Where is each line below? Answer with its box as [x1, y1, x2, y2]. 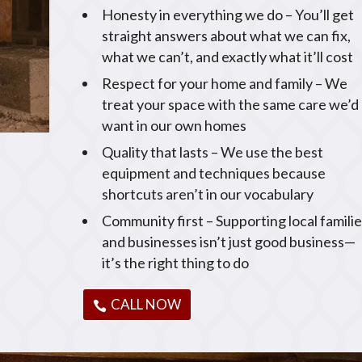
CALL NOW [111, 295, 182, 313]
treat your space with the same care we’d [102, 95, 360, 113]
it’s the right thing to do [102, 253, 250, 271]
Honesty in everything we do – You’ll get [102, 5, 355, 23]
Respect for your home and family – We [102, 74, 348, 92]
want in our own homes [102, 116, 247, 134]
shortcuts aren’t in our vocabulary [102, 184, 314, 203]
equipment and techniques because [102, 163, 326, 182]
